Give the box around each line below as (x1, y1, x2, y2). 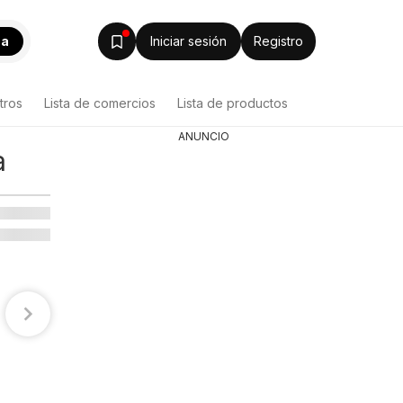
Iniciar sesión (149, 32, 227, 49)
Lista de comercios (44, 95, 156, 111)
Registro (253, 32, 303, 49)
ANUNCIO (177, 130, 229, 143)
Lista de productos (177, 95, 288, 111)
